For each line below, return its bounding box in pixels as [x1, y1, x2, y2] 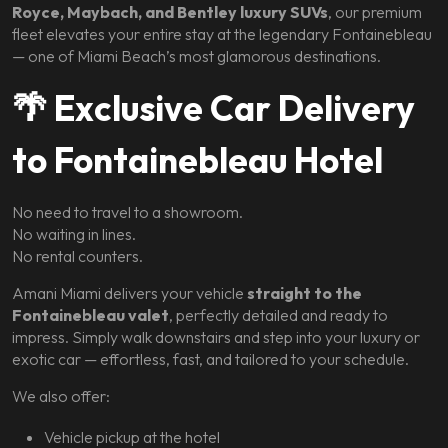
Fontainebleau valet [12, 305, 169, 325]
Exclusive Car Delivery [54, 86, 415, 130]
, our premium [328, 2, 422, 22]
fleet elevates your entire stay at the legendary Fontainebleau [12, 24, 432, 44]
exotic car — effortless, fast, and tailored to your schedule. [12, 349, 409, 369]
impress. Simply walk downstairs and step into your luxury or [12, 327, 420, 347]
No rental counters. [12, 246, 143, 266]
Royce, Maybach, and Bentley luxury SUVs [12, 2, 328, 22]
